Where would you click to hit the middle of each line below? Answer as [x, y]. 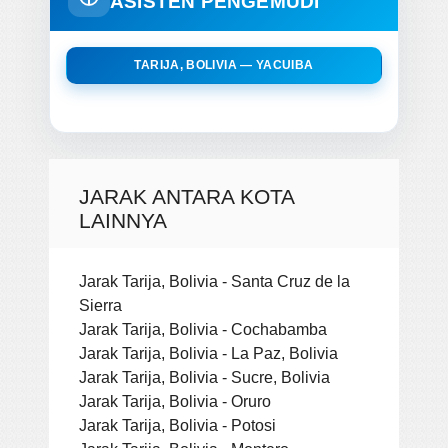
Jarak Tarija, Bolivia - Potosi [177, 424]
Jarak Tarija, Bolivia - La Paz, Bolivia [208, 352]
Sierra [100, 304]
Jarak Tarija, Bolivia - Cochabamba [203, 328]
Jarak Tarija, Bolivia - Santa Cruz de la [214, 280]
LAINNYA [123, 220]
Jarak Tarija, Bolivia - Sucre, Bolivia [204, 376]
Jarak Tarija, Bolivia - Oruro [175, 400]
